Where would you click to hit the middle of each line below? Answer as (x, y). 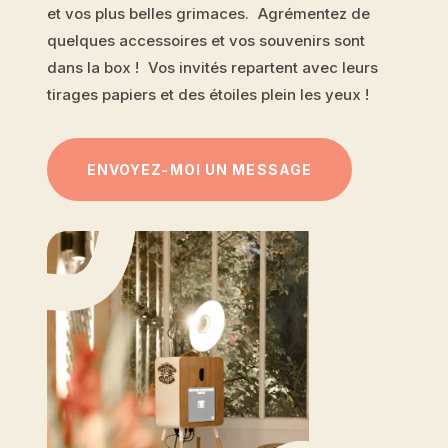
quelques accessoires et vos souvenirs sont (205, 40)
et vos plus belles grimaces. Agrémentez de (208, 13)
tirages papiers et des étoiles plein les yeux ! (207, 94)
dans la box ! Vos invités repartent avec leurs (212, 67)
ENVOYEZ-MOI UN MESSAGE (199, 169)
